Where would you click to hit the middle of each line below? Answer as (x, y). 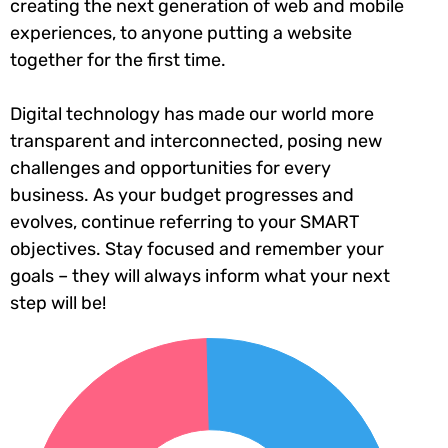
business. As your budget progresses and (182, 194)
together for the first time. (118, 59)
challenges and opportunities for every (170, 167)
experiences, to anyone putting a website (181, 32)
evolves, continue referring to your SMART (184, 221)
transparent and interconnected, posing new (196, 140)
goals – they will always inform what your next (200, 275)
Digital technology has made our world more (192, 113)
